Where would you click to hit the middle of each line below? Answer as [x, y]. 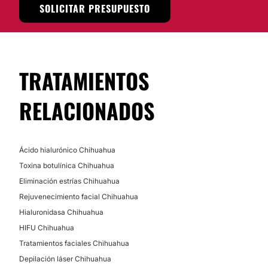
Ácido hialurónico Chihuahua [67, 150]
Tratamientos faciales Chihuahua [74, 243]
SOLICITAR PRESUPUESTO [95, 8]
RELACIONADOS [87, 110]
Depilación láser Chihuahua [65, 259]
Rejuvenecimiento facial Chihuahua [79, 197]
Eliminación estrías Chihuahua [69, 181]
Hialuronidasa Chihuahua [61, 212]
